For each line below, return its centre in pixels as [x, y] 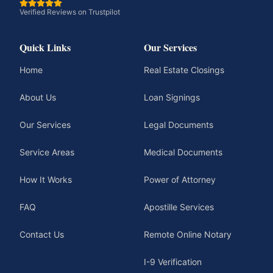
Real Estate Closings [184, 70]
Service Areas [47, 152]
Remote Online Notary [188, 234]
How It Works [46, 179]
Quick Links [45, 47]
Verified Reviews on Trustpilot [70, 12]
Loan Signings [172, 97]
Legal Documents [179, 125]
